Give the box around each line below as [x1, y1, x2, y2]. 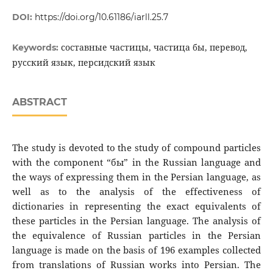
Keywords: [12, 42, 61, 54]
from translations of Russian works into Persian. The [12, 258, 261, 272]
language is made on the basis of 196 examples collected [12, 244, 261, 257]
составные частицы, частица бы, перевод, [60, 41, 247, 54]
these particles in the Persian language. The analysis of [12, 214, 261, 228]
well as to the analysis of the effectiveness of [12, 185, 261, 199]
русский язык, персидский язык [12, 57, 155, 69]
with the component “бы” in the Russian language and [12, 156, 261, 169]
